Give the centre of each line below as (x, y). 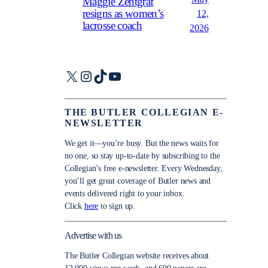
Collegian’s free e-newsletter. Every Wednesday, (144, 169)
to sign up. (117, 206)
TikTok (113, 76)
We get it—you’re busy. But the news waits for (142, 144)
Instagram (107, 76)
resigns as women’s (123, 14)
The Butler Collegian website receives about (137, 255)
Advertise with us (93, 235)
